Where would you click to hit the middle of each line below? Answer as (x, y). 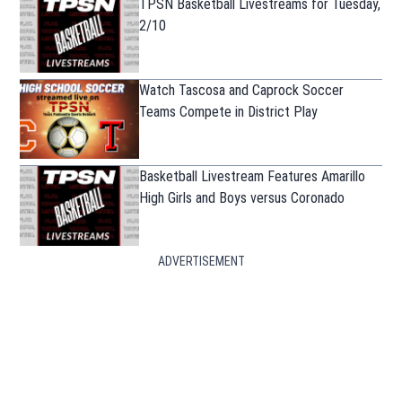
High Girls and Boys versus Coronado (242, 198)
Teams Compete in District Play (229, 111)
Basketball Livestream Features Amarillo (253, 177)
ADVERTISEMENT (201, 261)
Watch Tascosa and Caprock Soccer (242, 90)
